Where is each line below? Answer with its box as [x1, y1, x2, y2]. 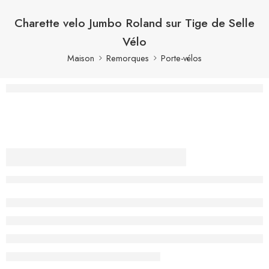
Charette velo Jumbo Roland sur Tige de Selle [14, 14, 255, 31]
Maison [67, 51, 94, 64]
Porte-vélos [161, 51, 202, 64]
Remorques [106, 51, 149, 64]
